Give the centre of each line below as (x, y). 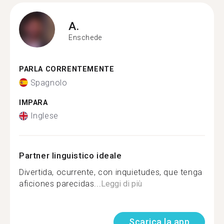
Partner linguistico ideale (70, 155)
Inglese (44, 116)
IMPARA (33, 102)
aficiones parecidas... (60, 184)
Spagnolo (49, 82)
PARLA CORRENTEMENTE (67, 69)
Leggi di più (122, 184)
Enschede (85, 37)
